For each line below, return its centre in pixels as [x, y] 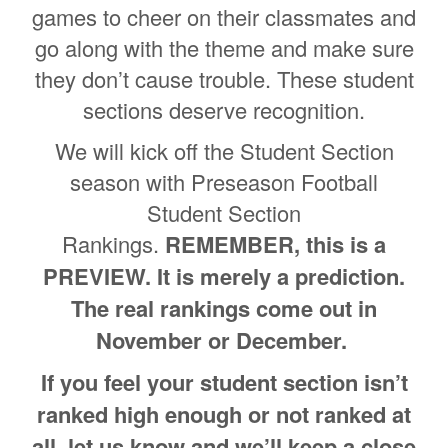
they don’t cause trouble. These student [224, 78]
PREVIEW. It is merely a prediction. [224, 275]
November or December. [224, 339]
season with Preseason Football [224, 181]
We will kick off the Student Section [224, 150]
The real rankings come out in [224, 307]
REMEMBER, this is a [275, 243]
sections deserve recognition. [224, 109]
